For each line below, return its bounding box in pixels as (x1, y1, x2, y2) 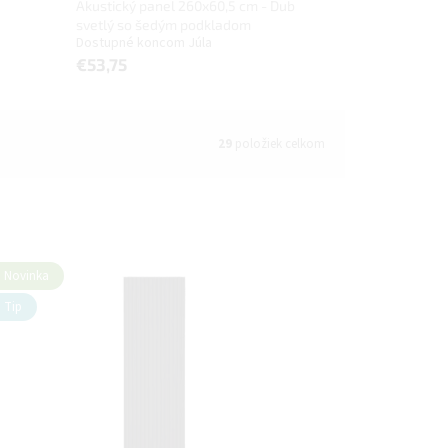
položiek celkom (232, 134, 325, 153)
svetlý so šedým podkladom (75, 15, 251, 33)
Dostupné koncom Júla (75, 32, 212, 53)
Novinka (3, 267, 49, 285)
